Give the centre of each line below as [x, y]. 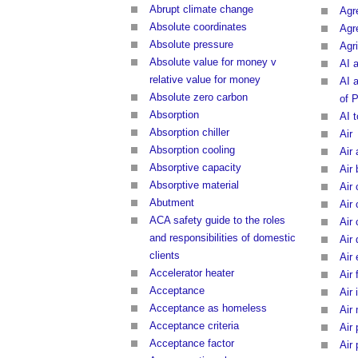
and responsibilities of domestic [223, 238]
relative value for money [205, 80]
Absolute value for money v [213, 62]
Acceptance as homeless [208, 308]
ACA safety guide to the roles [217, 221]
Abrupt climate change [201, 10]
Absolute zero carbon [199, 97]
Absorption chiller [189, 133]
